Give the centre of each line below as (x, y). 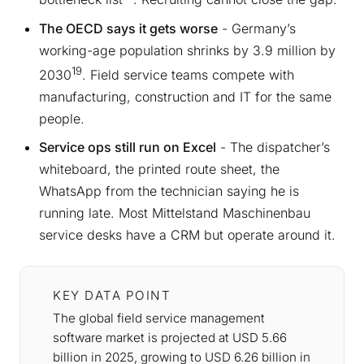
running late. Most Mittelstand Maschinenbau (175, 213)
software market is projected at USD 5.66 (170, 338)
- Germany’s (257, 28)
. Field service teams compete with (188, 75)
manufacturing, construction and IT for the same (185, 97)
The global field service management (159, 318)
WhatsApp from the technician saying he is (169, 191)
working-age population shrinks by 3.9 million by (187, 50)
